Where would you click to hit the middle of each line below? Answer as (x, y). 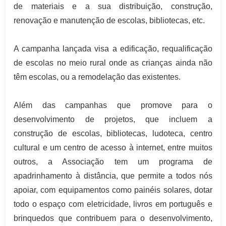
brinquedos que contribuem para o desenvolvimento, (113, 218)
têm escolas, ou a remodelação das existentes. (97, 77)
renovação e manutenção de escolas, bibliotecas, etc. (109, 21)
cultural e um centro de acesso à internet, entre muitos (113, 148)
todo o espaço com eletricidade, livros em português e (113, 204)
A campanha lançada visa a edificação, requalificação (113, 49)
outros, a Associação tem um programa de (113, 162)
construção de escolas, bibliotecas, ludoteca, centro (113, 134)
